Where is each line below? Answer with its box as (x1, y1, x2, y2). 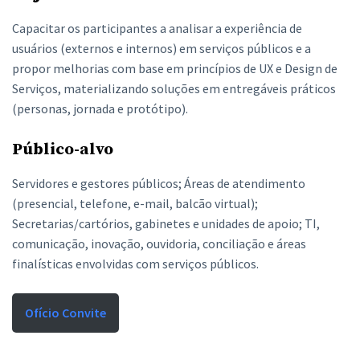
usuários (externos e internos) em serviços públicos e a (12, 40, 311, 56)
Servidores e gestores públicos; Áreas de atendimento (12, 175, 305, 191)
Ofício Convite (25, 305, 106, 321)
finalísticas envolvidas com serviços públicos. (12, 256, 259, 272)
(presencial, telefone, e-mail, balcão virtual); (12, 195, 258, 211)
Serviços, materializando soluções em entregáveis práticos (12, 80, 336, 96)
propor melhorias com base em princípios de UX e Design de (12, 60, 337, 76)
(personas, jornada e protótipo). (12, 100, 188, 117)
